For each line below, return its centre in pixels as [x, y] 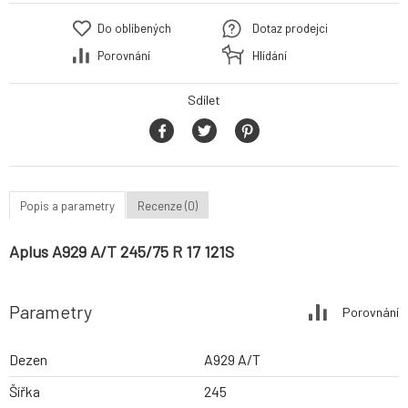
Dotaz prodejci [290, 29]
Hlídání [270, 56]
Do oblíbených [134, 29]
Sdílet [204, 100]
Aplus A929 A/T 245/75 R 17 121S [122, 252]
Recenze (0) [168, 205]
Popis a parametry [67, 205]
